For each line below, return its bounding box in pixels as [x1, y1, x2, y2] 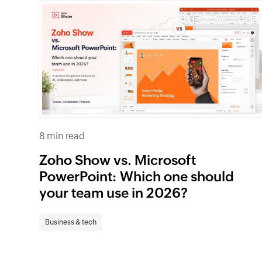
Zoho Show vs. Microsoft [39, 152, 196, 168]
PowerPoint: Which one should [39, 168, 235, 184]
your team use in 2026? [39, 185, 188, 201]
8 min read [39, 130, 85, 142]
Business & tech [45, 218, 97, 226]
